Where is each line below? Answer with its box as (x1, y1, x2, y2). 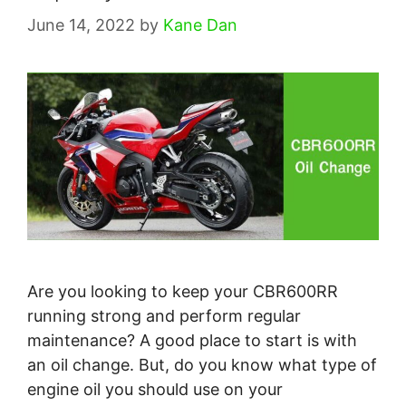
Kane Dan (163, 15, 237, 35)
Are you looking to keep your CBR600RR (27, 282, 338, 302)
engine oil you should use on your (27, 380, 283, 400)
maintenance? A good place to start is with (27, 331, 357, 351)
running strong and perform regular (27, 306, 301, 326)
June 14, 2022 (27, 15, 135, 35)
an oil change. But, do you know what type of (27, 355, 377, 375)
